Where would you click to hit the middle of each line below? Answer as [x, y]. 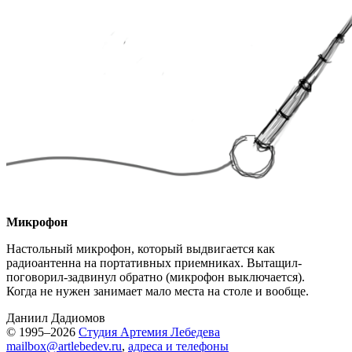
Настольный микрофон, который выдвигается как [141, 249]
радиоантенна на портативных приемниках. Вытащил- [154, 263]
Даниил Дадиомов [56, 318]
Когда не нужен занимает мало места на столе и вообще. [158, 291]
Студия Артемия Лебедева [149, 332]
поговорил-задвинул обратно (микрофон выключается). [156, 277]
